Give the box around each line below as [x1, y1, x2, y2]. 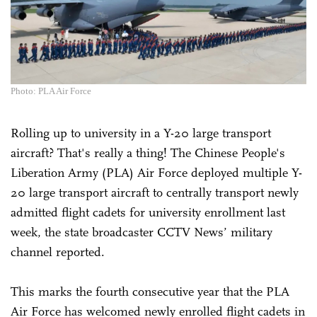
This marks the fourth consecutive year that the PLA [11, 283, 289, 299]
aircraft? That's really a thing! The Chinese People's [11, 144, 285, 161]
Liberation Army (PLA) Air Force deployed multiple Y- [11, 164, 302, 180]
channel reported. [11, 243, 105, 260]
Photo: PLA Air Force [11, 85, 91, 96]
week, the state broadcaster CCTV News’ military [11, 224, 272, 240]
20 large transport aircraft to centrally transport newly [11, 184, 299, 200]
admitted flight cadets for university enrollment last [11, 204, 285, 220]
